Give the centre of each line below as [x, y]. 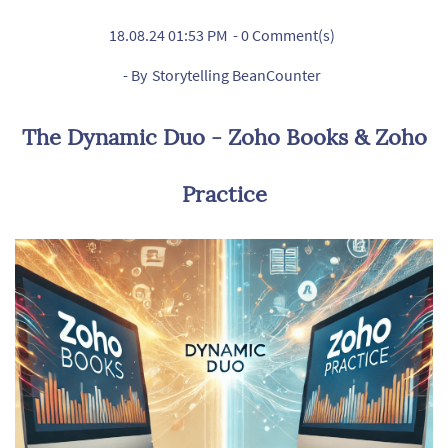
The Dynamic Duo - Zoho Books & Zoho [224, 137]
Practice [224, 194]
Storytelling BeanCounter [236, 75]
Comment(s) [291, 35]
